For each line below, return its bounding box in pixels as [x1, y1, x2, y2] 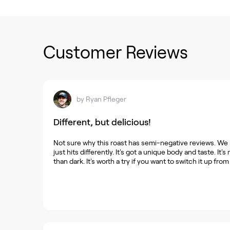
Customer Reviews [43, 43, 188, 62]
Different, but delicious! [53, 117, 151, 127]
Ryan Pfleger [86, 95, 126, 104]
